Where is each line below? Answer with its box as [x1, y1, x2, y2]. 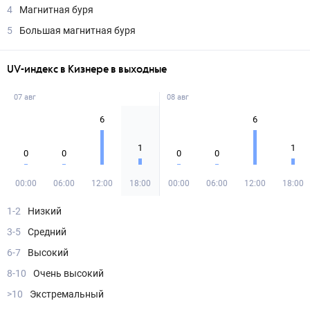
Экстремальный [30, 289, 104, 300]
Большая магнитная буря [19, 25, 136, 36]
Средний [28, 226, 66, 237]
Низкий [28, 206, 62, 217]
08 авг [167, 93, 189, 102]
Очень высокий [33, 268, 104, 279]
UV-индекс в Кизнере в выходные [7, 64, 167, 75]
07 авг [14, 93, 36, 102]
